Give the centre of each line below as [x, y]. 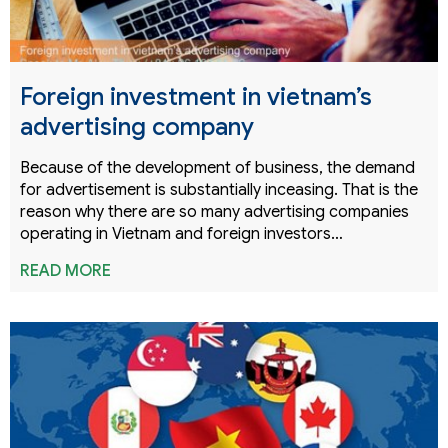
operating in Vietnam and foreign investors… [181, 233]
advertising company [137, 126]
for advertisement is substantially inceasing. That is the [219, 189]
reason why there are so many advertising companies [214, 211]
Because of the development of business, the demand [217, 167]
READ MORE [65, 270]
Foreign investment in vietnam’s [196, 96]
